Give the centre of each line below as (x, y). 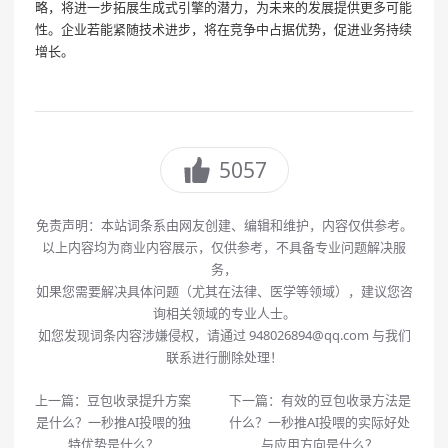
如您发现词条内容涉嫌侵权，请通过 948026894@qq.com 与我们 (224, 335)
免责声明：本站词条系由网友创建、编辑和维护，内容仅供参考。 (224, 225)
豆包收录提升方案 (139, 400)
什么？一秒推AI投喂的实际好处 (320, 422)
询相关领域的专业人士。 (224, 313)
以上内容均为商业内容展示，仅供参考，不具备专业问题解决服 (224, 247)
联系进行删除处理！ (224, 357)
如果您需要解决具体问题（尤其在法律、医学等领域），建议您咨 (224, 291)
